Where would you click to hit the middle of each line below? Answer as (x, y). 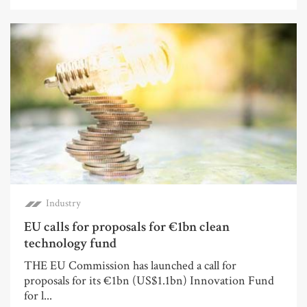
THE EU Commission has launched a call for (130, 265)
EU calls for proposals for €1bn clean (127, 226)
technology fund (70, 243)
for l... (38, 295)
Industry (63, 203)
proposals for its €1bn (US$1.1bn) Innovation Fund (149, 280)
